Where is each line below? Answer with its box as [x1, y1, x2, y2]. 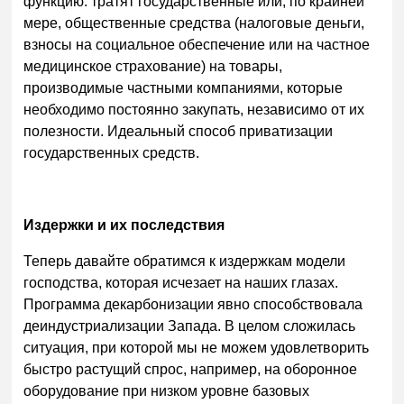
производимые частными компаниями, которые [23, 80, 344, 96]
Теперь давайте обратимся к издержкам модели [23, 252, 346, 269]
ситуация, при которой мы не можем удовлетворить [23, 339, 370, 355]
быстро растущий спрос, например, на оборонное [23, 361, 358, 377]
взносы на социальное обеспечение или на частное [23, 37, 371, 53]
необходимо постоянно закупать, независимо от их [23, 102, 365, 118]
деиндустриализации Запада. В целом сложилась [23, 317, 356, 334]
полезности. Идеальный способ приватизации [23, 124, 334, 140]
